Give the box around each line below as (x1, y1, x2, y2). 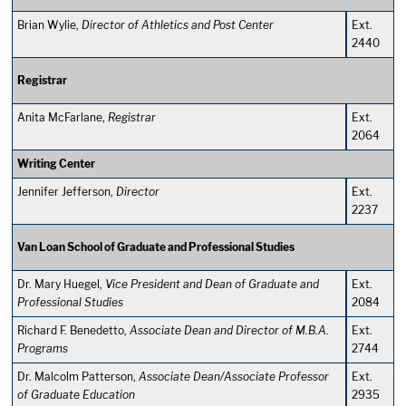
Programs (17, 342, 68, 355)
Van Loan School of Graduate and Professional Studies (17, 240, 295, 254)
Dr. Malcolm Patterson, (17, 370, 139, 383)
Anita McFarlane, (17, 111, 108, 124)
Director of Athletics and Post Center (82, 18, 274, 32)
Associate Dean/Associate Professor (139, 370, 329, 383)
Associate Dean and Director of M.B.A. (130, 324, 329, 337)
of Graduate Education (17, 388, 135, 401)
